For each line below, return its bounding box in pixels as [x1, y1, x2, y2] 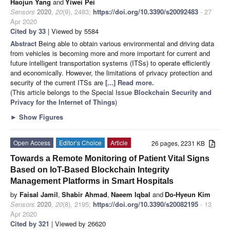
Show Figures [17, 112, 63, 122]
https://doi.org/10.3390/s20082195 [93, 199, 198, 209]
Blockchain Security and [134, 87, 212, 98]
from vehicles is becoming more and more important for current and [10, 48, 210, 59]
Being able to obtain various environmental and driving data [39, 39, 214, 49]
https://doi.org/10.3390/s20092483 [93, 7, 198, 17]
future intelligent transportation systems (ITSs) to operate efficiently [10, 58, 210, 68]
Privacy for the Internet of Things [10, 97, 115, 107]
